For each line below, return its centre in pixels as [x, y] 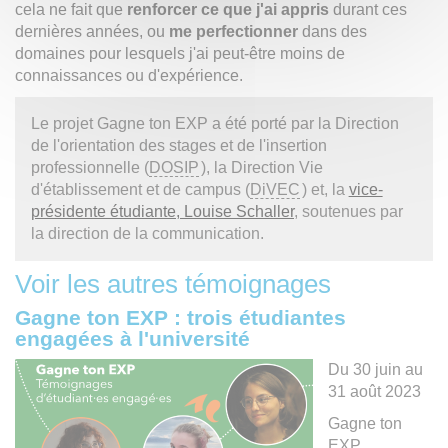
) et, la [325, 189]
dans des [332, 31]
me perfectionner [233, 31]
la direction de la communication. [147, 233]
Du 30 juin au [375, 369]
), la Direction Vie [261, 167]
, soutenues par [348, 211]
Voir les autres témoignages [173, 283]
